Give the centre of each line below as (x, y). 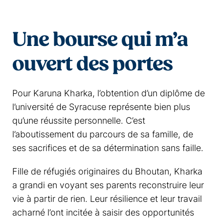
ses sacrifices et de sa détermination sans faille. (108, 148)
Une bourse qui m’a (100, 41)
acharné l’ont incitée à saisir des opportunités (103, 212)
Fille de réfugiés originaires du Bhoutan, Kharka (107, 171)
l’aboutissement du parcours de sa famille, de (103, 134)
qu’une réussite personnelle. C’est (79, 120)
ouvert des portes (92, 65)
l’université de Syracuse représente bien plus (101, 107)
